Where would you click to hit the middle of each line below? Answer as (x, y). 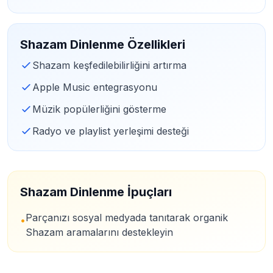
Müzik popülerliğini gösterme (99, 109)
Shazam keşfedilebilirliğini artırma (109, 65)
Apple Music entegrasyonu (95, 87)
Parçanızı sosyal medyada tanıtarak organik (127, 218)
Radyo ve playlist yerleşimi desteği (111, 131)
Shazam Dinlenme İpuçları (96, 192)
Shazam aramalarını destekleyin (99, 232)
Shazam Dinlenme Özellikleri (103, 44)
